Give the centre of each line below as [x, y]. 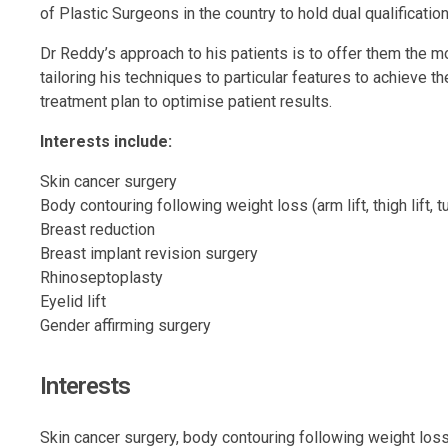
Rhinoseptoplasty [101, 278]
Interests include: [106, 142]
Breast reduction [97, 230]
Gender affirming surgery [125, 326]
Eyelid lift [73, 302]
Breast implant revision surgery [149, 254]
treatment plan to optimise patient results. [186, 102]
